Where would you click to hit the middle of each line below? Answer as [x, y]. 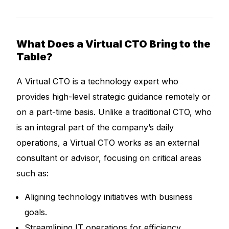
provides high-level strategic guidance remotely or [114, 97]
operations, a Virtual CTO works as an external [108, 143]
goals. [36, 212]
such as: [33, 173]
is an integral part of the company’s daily [95, 127]
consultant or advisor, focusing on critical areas [109, 158]
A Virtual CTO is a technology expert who [98, 81]
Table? [35, 57]
